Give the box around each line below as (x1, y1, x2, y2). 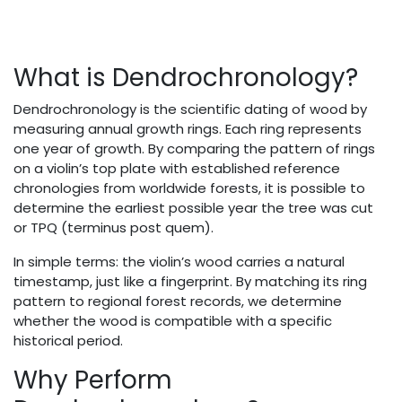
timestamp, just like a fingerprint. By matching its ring (13, 271, 367, 291)
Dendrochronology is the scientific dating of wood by (13, 99, 367, 118)
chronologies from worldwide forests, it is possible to (13, 178, 365, 197)
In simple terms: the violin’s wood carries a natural (13, 251, 345, 271)
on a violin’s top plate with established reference (13, 158, 340, 178)
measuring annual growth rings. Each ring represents (13, 118, 362, 138)
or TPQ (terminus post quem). (13, 217, 214, 237)
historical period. (13, 330, 123, 350)
